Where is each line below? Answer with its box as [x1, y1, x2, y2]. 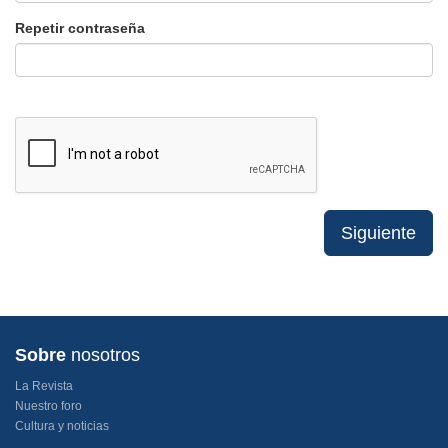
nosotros [66, 344, 140, 365]
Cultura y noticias [15, 418, 109, 433]
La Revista [15, 378, 73, 393]
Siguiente [341, 222, 416, 243]
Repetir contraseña [15, 19, 145, 36]
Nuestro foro [15, 398, 82, 413]
